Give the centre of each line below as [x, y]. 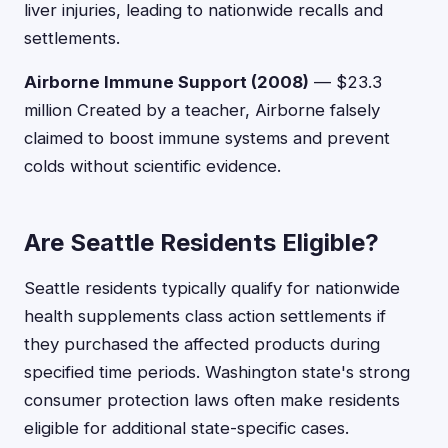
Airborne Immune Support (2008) [166, 82]
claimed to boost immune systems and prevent [207, 138]
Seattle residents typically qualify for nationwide [212, 288]
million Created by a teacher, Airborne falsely [202, 110]
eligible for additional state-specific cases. [186, 428]
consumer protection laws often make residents [212, 400]
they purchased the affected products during [202, 344]
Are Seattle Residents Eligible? [201, 242]
